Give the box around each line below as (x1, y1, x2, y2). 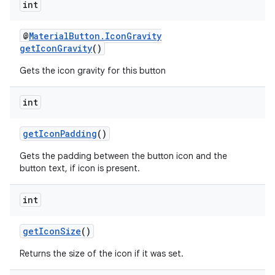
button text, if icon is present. (20, 163, 140, 174)
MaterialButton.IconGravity (29, 30, 161, 42)
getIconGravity (20, 42, 92, 54)
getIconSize (23, 225, 81, 237)
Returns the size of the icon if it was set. (20, 248, 184, 259)
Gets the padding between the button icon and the (20, 150, 227, 161)
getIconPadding (23, 128, 97, 139)
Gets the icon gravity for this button (20, 65, 166, 76)
